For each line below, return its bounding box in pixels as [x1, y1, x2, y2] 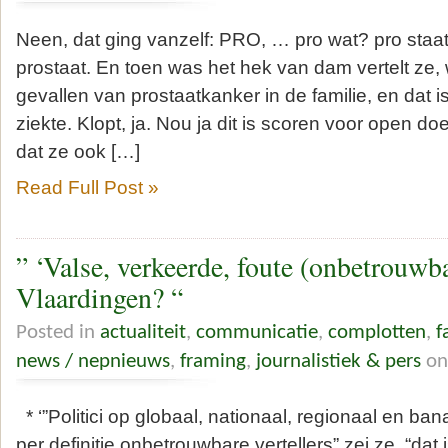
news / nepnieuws [16, 350, 170, 372]
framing [180, 350, 246, 372]
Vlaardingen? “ [16, 279, 183, 317]
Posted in [16, 321, 100, 343]
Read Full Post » [16, 176, 159, 198]
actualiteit [100, 321, 186, 343]
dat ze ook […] [16, 140, 140, 162]
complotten [328, 321, 426, 343]
